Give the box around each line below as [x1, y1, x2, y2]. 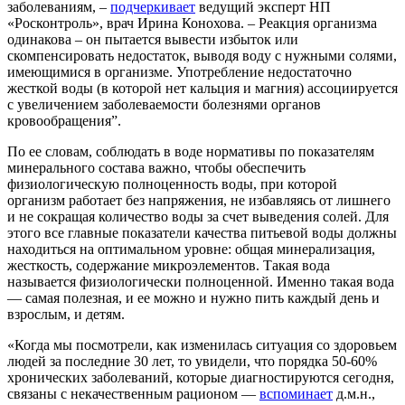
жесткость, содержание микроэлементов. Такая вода [7, 257, 330, 273]
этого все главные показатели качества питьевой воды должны [7, 224, 397, 240]
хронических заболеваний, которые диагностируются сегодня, [7, 369, 394, 385]
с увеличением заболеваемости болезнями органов [7, 96, 321, 112]
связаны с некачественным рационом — [7, 385, 259, 401]
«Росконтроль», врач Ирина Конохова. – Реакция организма [7, 14, 377, 31]
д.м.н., [333, 385, 375, 401]
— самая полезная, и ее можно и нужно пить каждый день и [7, 289, 380, 306]
